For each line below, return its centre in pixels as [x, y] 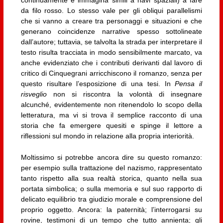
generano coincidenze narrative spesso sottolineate [111, 31]
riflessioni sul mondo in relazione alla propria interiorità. [107, 136]
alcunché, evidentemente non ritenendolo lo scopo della [111, 104]
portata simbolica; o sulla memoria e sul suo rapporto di [111, 189]
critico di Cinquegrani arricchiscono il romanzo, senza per [111, 73]
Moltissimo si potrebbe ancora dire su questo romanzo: [111, 158]
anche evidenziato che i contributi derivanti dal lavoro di [111, 62]
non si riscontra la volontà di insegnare [124, 94]
